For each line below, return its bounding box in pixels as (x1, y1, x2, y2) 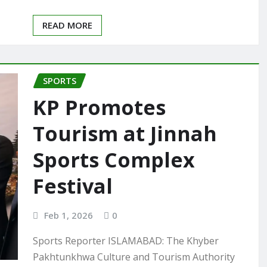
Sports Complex (33, 146, 195, 174)
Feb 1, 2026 (44, 209, 93, 222)
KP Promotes (33, 94, 166, 122)
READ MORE (42, 19, 92, 32)
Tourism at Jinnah (33, 120, 217, 148)
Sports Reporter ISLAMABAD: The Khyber (33, 234, 219, 247)
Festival (33, 172, 113, 200)
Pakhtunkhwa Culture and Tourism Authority (33, 250, 235, 263)
